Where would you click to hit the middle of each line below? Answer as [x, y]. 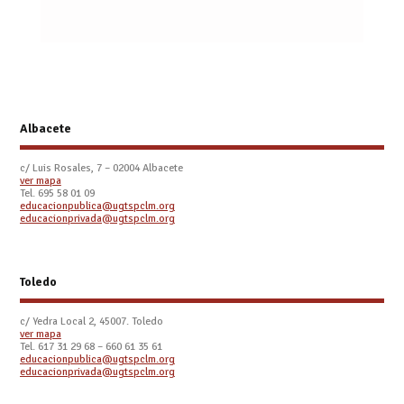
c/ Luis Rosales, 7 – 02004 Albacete [101, 168]
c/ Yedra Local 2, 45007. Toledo [91, 321]
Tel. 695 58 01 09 [57, 193]
